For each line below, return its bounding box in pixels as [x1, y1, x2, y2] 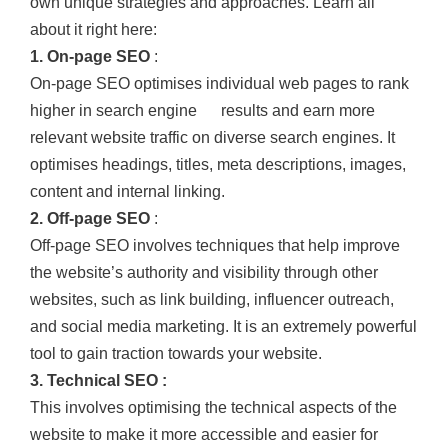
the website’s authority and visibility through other [30, 263, 378, 281]
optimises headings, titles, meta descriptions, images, [30, 155, 406, 173]
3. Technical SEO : [30, 371, 167, 389]
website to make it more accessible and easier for [30, 425, 378, 443]
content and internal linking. [30, 182, 225, 200]
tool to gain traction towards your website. [30, 344, 322, 362]
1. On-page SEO [30, 47, 150, 65]
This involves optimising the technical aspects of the [30, 398, 397, 416]
